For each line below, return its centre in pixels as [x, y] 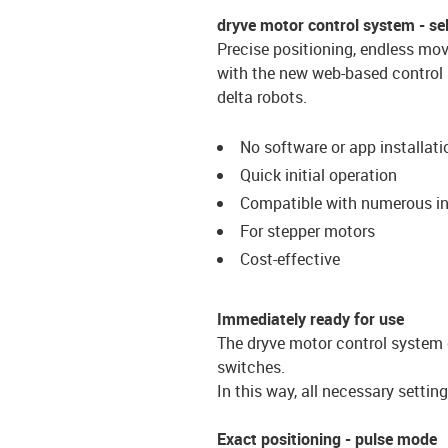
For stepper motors [307, 230]
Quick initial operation [318, 174]
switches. [251, 366]
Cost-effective [290, 258]
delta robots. [262, 96]
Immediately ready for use [310, 318]
